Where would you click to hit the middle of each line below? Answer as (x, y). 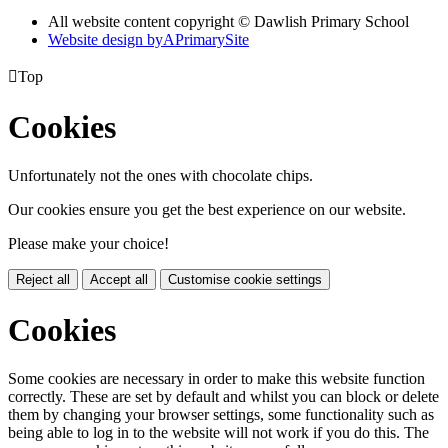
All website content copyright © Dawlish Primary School (228, 22)
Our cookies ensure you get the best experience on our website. (207, 210)
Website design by (105, 40)
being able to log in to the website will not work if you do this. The (218, 433)
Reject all (43, 280)
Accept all (119, 280)
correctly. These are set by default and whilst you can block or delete (223, 397)
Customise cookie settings (245, 280)
